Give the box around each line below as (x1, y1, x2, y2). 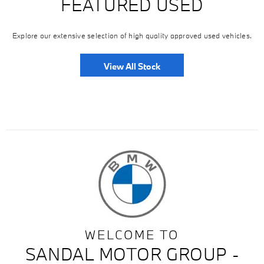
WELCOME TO (85, 226, 179, 243)
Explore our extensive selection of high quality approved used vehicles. (12, 30, 252, 40)
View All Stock (104, 60, 160, 72)
